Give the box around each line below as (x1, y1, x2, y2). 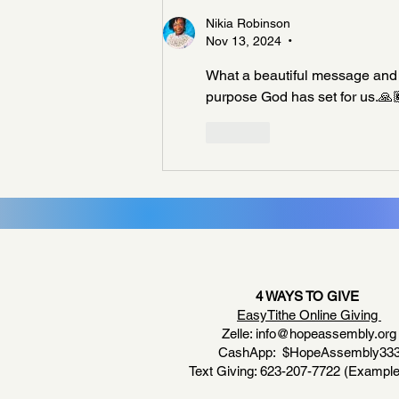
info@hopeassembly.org (256, 325, 396, 341)
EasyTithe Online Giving (237, 306, 381, 322)
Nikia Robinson (206, 15, 290, 30)
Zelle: (222, 325, 256, 341)
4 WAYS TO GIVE (256, 288, 362, 304)
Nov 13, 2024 (206, 33, 281, 48)
